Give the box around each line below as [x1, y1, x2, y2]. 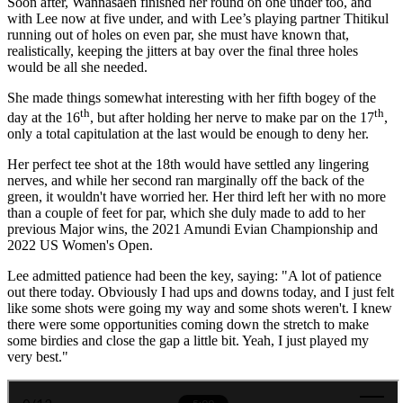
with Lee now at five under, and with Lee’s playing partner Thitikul [7, 10, 389, 26]
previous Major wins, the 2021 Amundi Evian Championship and [7, 221, 378, 237]
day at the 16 [7, 110, 80, 126]
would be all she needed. [7, 58, 148, 75]
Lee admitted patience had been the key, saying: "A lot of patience [7, 268, 381, 284]
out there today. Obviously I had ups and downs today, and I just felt [7, 284, 394, 300]
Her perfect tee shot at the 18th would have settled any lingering [7, 157, 369, 173]
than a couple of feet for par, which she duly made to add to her [7, 205, 365, 221]
